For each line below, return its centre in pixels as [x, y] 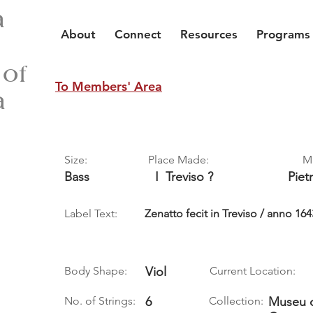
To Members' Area [109, 86]
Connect [138, 34]
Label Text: [91, 213]
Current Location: [253, 271]
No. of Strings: [100, 301]
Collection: [236, 301]
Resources [209, 34]
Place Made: [179, 160]
